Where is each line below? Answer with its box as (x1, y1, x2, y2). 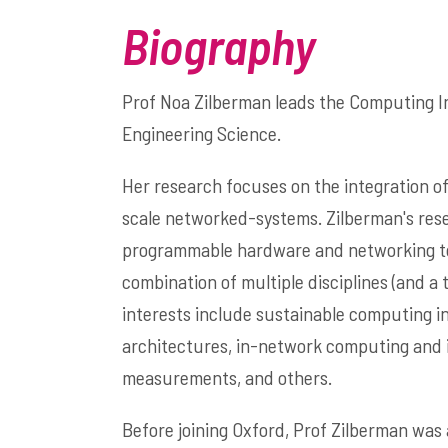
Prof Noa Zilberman (122, 89, 271, 113)
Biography (122, 15, 316, 75)
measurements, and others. (122, 365, 332, 389)
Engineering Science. (122, 121, 281, 145)
